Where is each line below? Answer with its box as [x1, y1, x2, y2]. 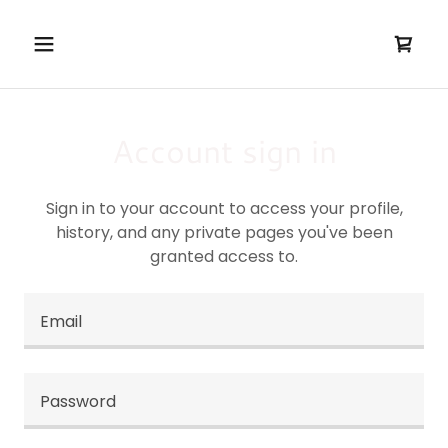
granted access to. [150, 245, 298, 268]
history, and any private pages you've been [55, 221, 393, 244]
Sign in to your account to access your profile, [45, 197, 403, 220]
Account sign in [111, 128, 337, 173]
